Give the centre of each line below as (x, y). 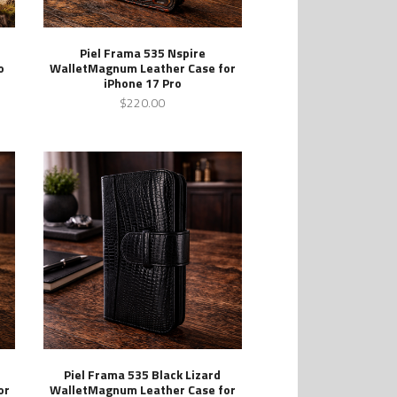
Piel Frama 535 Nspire (142, 52)
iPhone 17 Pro (142, 82)
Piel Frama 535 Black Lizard (143, 375)
